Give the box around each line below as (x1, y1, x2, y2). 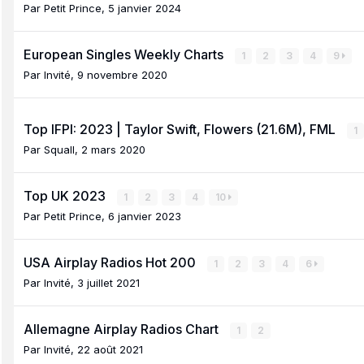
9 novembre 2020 (77, 67, 167, 81)
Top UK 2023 (24, 187, 109, 204)
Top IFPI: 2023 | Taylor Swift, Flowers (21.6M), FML (24, 120, 339, 137)
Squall (44, 142, 75, 156)
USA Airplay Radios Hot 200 (24, 253, 199, 271)
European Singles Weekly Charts (24, 45, 227, 63)
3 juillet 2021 (77, 275, 140, 289)
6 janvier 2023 (108, 209, 181, 223)
